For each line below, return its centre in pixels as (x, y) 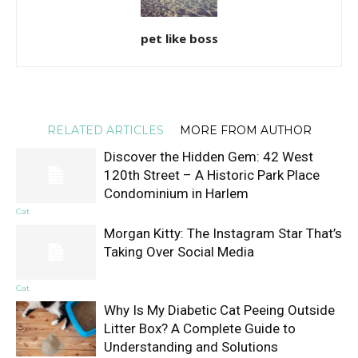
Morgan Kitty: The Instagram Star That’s (223, 233)
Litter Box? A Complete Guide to (200, 328)
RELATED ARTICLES (105, 130)
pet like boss (179, 38)
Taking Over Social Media (179, 252)
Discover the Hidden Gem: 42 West (209, 157)
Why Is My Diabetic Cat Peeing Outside (219, 310)
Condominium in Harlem (176, 193)
